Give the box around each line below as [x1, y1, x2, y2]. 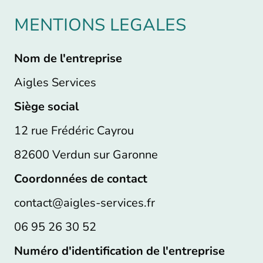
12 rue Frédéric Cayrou [14, 122, 134, 139]
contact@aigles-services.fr [14, 194, 155, 211]
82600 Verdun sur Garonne [14, 146, 158, 163]
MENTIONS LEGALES [14, 13, 186, 36]
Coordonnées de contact [14, 170, 147, 187]
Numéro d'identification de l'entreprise [14, 242, 225, 259]
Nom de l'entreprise [14, 50, 122, 66]
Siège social [14, 98, 79, 114]
